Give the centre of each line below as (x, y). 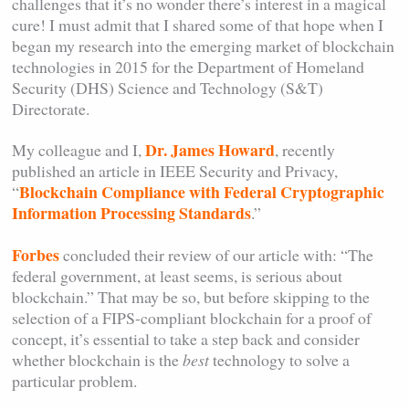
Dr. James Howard (210, 150)
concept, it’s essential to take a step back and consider (186, 338)
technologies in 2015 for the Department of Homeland (189, 67)
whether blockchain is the (98, 359)
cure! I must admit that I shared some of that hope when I (198, 25)
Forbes (36, 254)
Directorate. (51, 109)
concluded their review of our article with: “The (217, 254)
